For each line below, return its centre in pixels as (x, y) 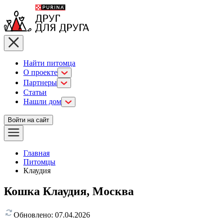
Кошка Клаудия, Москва (69, 191)
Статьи (35, 92)
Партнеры (40, 82)
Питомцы (39, 162)
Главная (36, 153)
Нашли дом (42, 101)
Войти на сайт (28, 120)
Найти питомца (49, 63)
